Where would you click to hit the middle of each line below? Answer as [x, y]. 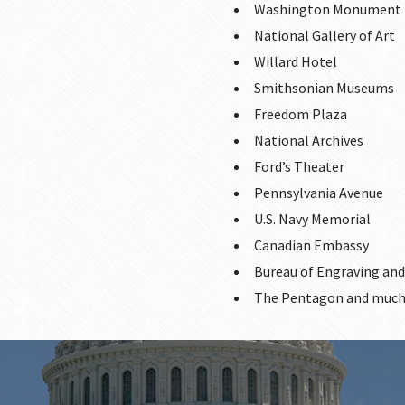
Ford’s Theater [299, 166]
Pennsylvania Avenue [319, 193]
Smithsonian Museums [324, 88]
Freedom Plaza [301, 114]
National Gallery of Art [325, 35]
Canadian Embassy [311, 245]
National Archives [309, 140]
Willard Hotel [296, 61]
